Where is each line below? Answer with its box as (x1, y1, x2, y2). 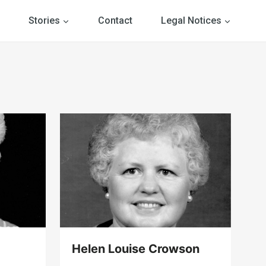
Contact (97, 15, 132, 26)
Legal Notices (160, 15, 221, 26)
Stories (28, 15, 60, 26)
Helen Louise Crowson (72, 242, 200, 256)
